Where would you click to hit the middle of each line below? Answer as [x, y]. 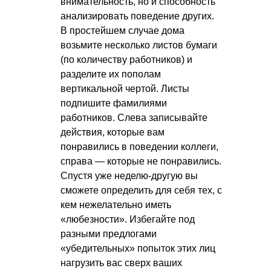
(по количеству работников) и [126, 60]
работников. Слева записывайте [134, 118]
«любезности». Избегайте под [128, 220]
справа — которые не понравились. [141, 162]
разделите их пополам [111, 74]
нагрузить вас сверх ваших [121, 263]
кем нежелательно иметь [116, 205]
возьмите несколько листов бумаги [139, 45]
